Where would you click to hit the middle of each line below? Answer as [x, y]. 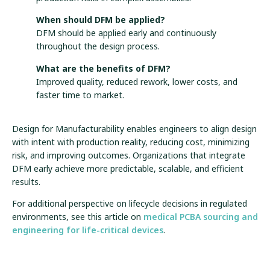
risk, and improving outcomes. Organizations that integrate [129, 155]
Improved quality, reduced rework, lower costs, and [137, 81]
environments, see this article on [78, 217]
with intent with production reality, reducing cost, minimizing [131, 142]
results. [26, 182]
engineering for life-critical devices [88, 230]
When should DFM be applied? [101, 20]
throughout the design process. [98, 46]
